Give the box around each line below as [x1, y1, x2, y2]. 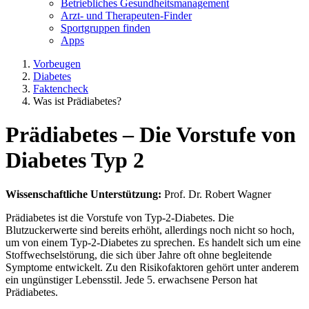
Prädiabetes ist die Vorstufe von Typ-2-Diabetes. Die [6, 211, 234, 223]
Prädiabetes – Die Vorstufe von [6, 122, 296, 148]
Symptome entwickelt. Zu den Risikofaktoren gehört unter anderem [6, 261, 299, 273]
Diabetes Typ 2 [6, 148, 144, 173]
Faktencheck [33, 82, 88, 94]
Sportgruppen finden [61, 21, 150, 34]
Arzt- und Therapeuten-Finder [61, 9, 192, 21]
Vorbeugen [33, 57, 81, 70]
